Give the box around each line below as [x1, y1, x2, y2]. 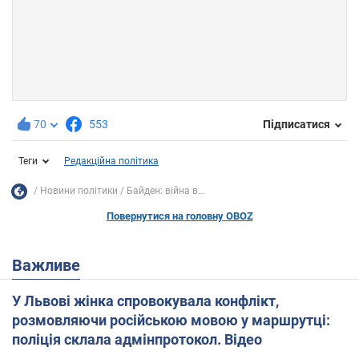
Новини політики [40, 185, 118, 197]
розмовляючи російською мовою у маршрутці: [12, 311, 330, 329]
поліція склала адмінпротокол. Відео [12, 330, 262, 348]
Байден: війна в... [127, 185, 205, 197]
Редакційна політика [64, 155, 159, 167]
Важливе [22, 255, 80, 275]
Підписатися [263, 118, 330, 131]
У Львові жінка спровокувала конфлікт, [12, 292, 279, 309]
